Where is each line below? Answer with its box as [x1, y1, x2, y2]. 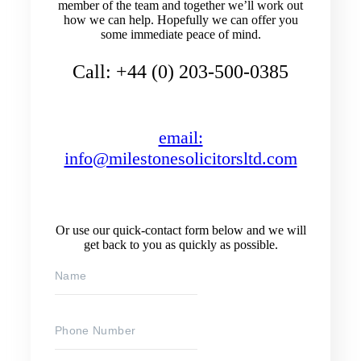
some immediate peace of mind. [100, 27, 261, 41]
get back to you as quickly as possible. [83, 237, 278, 251]
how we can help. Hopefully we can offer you [63, 12, 298, 27]
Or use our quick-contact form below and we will [55, 222, 306, 237]
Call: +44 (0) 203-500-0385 [73, 60, 288, 82]
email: [158, 127, 203, 147]
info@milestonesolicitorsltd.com [64, 147, 297, 168]
